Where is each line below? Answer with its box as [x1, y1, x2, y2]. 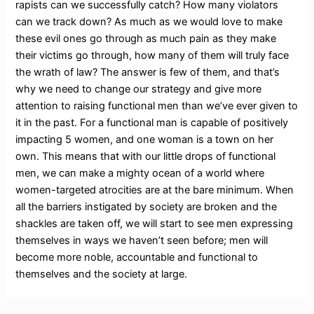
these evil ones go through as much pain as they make [15, 32, 277, 46]
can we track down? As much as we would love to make [15, 15, 283, 29]
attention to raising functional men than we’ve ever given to [15, 100, 299, 113]
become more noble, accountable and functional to [15, 251, 259, 264]
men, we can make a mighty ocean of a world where [15, 167, 265, 180]
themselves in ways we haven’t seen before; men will [15, 234, 268, 247]
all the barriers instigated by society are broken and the [15, 200, 278, 214]
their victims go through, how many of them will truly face [15, 49, 289, 62]
